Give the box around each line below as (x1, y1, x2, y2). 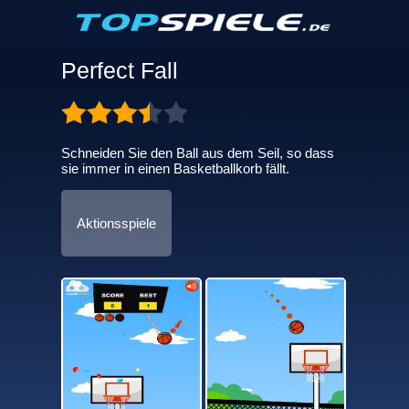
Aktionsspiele (76, 215, 156, 231)
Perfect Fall (60, 58, 178, 83)
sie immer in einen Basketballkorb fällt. (60, 161, 289, 176)
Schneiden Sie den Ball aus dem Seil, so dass (60, 145, 334, 161)
